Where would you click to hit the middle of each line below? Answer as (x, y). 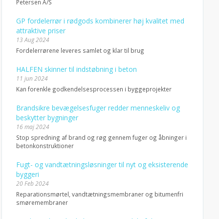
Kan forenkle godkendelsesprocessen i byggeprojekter (94, 89)
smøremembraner (42, 202)
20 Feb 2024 (32, 184)
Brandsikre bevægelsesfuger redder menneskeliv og (98, 108)
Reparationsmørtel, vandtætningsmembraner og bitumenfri (99, 194)
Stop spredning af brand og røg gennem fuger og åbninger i (101, 137)
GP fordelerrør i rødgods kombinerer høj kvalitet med (100, 21)
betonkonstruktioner (45, 146)
